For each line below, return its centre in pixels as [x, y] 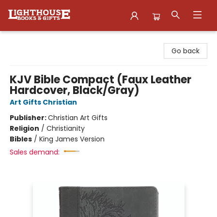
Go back [186, 51]
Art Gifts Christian [43, 102]
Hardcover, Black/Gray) [75, 90]
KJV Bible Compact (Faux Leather [101, 80]
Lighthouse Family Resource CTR [62, 40]
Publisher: [29, 118]
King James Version [72, 139]
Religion [24, 128]
